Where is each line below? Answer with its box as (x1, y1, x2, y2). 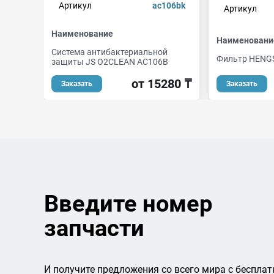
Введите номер (44, 190, 212, 217)
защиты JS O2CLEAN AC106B (51, 57, 168, 67)
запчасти (44, 215, 144, 242)
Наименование (51, 29, 113, 39)
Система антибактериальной (51, 47, 168, 57)
